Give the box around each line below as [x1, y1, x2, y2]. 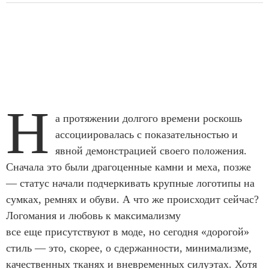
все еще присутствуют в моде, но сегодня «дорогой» [6, 225, 249, 238]
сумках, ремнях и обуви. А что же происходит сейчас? [6, 193, 259, 205]
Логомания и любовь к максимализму [6, 209, 181, 222]
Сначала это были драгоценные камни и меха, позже [6, 160, 251, 173]
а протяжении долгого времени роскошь [55, 112, 242, 124]
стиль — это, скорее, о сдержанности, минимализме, [6, 241, 252, 254]
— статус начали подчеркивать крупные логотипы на [6, 177, 255, 189]
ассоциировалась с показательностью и [55, 128, 238, 141]
